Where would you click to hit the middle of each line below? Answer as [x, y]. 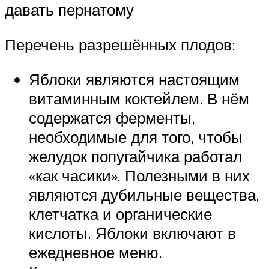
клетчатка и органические [120, 213]
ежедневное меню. [95, 252]
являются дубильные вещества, [144, 194]
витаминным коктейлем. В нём [139, 98]
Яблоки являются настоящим [134, 79]
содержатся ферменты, [112, 117]
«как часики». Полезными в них [139, 175]
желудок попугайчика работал [135, 156]
